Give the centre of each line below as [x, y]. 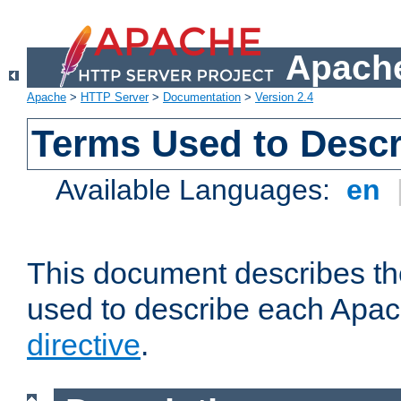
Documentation [202, 98]
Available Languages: [197, 190]
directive [84, 345]
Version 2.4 [284, 98]
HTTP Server [115, 98]
